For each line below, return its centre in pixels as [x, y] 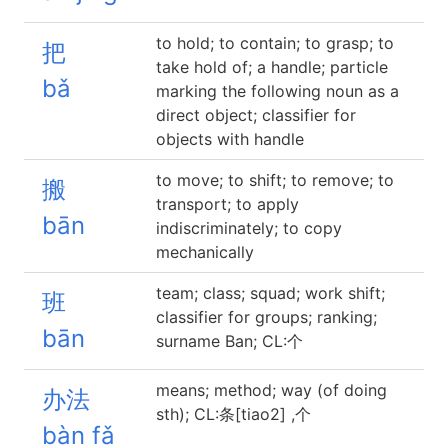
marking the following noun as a [277, 91]
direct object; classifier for [256, 115]
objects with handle [230, 139]
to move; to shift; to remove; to [275, 180]
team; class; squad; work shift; [270, 293]
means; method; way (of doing [271, 390]
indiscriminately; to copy [249, 228]
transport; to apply [227, 204]
